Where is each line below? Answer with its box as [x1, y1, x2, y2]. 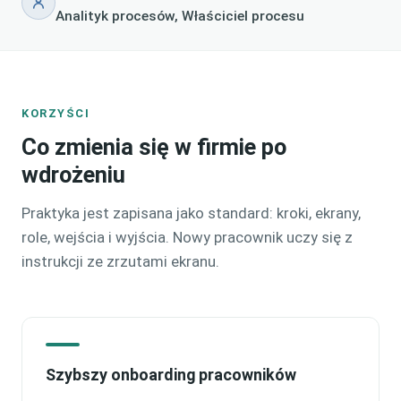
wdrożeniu [21, 160, 125, 188]
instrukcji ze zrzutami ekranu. [21, 252, 219, 270]
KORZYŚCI [21, 106, 90, 120]
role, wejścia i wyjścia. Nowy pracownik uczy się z [21, 227, 353, 246]
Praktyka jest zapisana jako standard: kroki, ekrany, [21, 203, 361, 222]
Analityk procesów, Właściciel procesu [55, 7, 304, 24]
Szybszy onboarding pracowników [46, 364, 296, 384]
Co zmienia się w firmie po [21, 132, 286, 160]
